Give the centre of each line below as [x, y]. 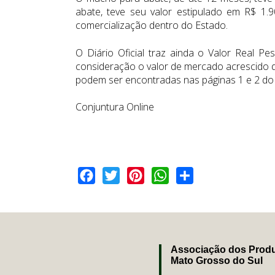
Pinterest [164, 175]
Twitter [135, 175]
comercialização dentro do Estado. [152, 25]
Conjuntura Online [115, 107]
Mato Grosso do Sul [216, 261]
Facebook [117, 175]
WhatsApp [191, 175]
